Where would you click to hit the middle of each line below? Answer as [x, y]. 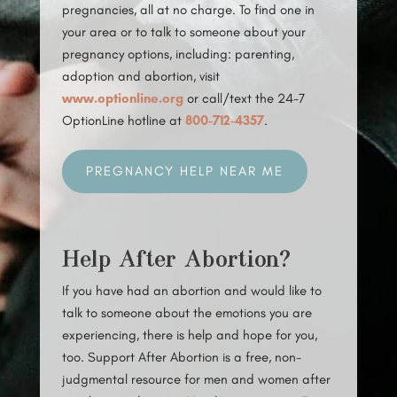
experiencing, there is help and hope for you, [189, 335]
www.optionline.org [122, 98]
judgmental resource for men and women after [196, 379]
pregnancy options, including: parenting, [178, 54]
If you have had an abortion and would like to [191, 291]
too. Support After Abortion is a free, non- [181, 357]
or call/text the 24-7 [244, 98]
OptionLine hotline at [123, 121]
